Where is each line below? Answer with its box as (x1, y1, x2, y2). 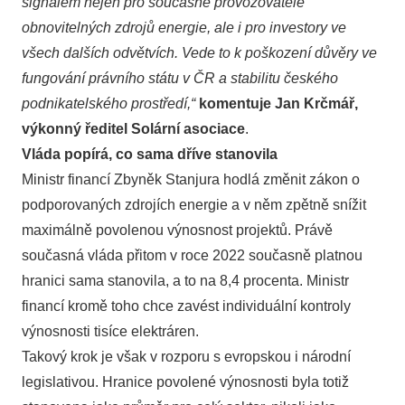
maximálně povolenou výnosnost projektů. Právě (22, 222, 333, 238)
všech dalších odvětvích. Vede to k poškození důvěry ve (22, 45, 377, 61)
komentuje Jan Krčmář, (199, 96, 358, 111)
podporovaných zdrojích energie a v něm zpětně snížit (22, 197, 366, 212)
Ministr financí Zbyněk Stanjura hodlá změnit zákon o (22, 172, 360, 187)
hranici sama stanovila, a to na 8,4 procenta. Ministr (22, 273, 349, 288)
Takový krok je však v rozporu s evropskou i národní (22, 349, 351, 364)
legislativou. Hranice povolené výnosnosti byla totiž (22, 374, 349, 390)
